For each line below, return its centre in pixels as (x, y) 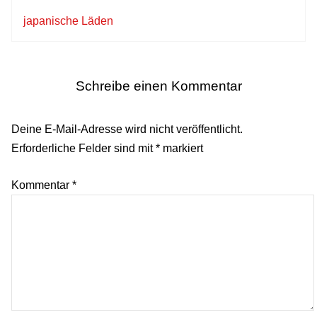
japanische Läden (68, 21)
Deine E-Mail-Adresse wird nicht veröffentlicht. (127, 129)
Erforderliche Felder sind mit (83, 148)
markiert (181, 148)
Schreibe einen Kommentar (158, 86)
